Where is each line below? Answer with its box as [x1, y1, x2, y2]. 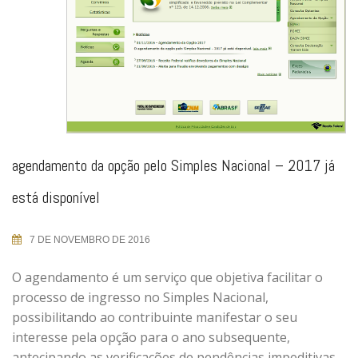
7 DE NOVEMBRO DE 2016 [30, 233, 150, 245]
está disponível [12, 186, 100, 208]
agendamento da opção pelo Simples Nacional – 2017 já [12, 154, 335, 176]
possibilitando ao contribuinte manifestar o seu [12, 308, 297, 326]
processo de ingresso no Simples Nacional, [12, 288, 268, 306]
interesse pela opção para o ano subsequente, [12, 328, 290, 346]
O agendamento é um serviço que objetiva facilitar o [12, 268, 323, 286]
